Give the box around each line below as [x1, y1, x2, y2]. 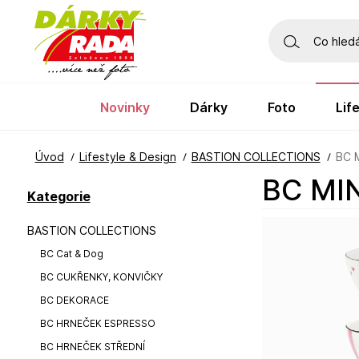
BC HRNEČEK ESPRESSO [39, 317, 155, 329]
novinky [109, 99, 151, 115]
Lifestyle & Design [79, 150, 176, 163]
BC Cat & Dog [39, 248, 103, 260]
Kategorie [26, 188, 91, 204]
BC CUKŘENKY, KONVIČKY [39, 271, 163, 283]
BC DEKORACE [39, 294, 109, 306]
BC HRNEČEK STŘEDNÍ [39, 341, 145, 353]
